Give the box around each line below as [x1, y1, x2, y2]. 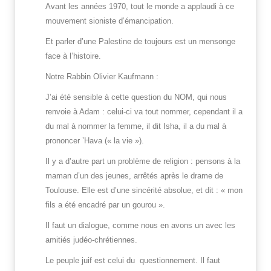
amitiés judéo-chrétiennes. [45, 235, 137, 245]
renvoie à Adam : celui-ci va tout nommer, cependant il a [45, 107, 243, 117]
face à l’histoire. [45, 51, 101, 61]
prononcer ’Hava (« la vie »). [45, 136, 144, 146]
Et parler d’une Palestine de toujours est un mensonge [45, 37, 235, 47]
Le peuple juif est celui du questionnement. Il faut [45, 256, 220, 266]
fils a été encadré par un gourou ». [45, 200, 165, 210]
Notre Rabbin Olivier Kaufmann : [45, 72, 158, 82]
